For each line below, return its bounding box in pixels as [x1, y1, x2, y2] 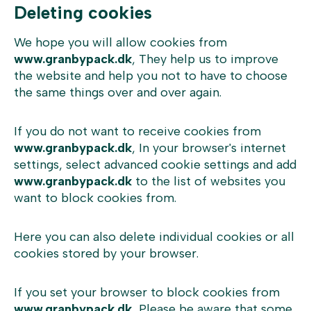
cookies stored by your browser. [14, 246, 199, 261]
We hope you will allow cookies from [14, 35, 227, 50]
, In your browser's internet [132, 140, 286, 155]
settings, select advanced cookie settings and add [14, 157, 296, 172]
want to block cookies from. [14, 190, 176, 205]
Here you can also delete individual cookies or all [14, 229, 294, 244]
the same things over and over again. [14, 85, 221, 100]
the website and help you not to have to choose [14, 68, 287, 83]
